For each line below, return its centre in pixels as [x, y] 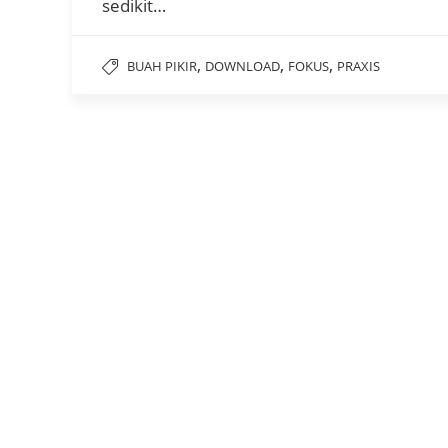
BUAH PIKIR [162, 65]
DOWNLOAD [242, 65]
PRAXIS [358, 65]
